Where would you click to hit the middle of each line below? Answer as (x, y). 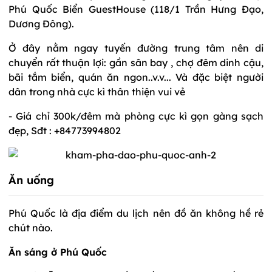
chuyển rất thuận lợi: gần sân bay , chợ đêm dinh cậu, (136, 62)
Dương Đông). (41, 23)
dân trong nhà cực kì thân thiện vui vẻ (97, 91)
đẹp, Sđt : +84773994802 (65, 130)
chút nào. (31, 227)
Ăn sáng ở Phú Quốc (58, 252)
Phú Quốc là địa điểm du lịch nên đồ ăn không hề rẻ (136, 213)
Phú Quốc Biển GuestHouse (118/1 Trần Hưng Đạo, (136, 9)
